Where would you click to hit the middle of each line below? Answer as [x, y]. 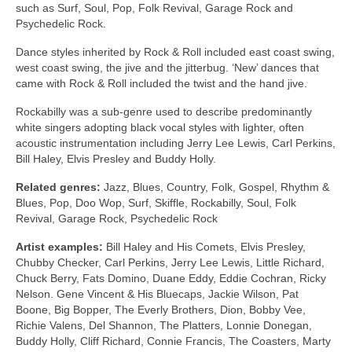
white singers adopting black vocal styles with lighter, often [160, 128]
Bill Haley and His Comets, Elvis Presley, [204, 247]
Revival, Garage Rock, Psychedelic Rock [117, 219]
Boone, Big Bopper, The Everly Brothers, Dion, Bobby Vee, [161, 310]
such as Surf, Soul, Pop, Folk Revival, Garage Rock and [154, 8]
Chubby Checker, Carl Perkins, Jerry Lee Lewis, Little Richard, [170, 263]
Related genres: [58, 187]
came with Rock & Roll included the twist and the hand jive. [161, 84]
